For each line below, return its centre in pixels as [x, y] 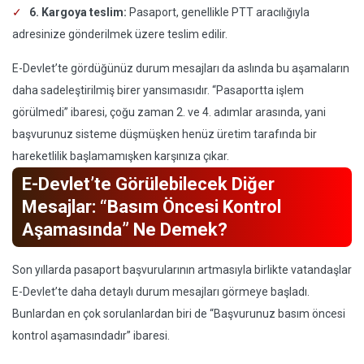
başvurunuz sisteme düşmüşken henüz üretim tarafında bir [165, 134]
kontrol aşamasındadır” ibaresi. [91, 336]
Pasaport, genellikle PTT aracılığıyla [218, 12]
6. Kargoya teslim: [78, 12]
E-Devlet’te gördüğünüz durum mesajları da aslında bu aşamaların [181, 68]
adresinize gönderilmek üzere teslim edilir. [120, 34]
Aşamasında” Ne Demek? [125, 230]
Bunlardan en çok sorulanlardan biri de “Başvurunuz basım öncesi [179, 314]
